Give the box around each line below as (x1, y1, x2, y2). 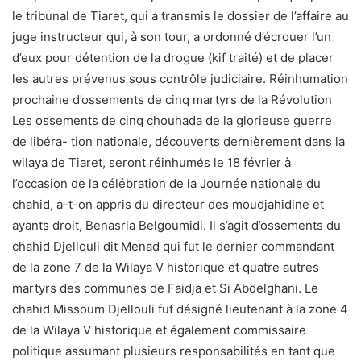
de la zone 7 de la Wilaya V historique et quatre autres (12, 259, 319, 275)
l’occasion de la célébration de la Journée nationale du (12, 175, 321, 191)
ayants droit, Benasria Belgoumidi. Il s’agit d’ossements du (12, 217, 341, 233)
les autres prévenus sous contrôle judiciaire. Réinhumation (12, 70, 348, 86)
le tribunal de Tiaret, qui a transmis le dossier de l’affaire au (12, 7, 349, 23)
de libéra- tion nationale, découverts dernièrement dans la (12, 133, 345, 149)
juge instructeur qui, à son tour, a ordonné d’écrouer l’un (12, 28, 331, 44)
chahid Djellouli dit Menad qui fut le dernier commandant (12, 238, 334, 254)
